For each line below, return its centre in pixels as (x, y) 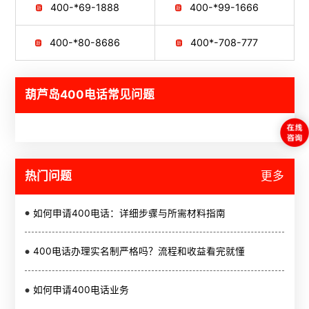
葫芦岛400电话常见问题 (90, 95)
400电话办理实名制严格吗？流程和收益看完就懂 (139, 251)
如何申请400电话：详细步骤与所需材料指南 (129, 213)
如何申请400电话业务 (81, 290)
